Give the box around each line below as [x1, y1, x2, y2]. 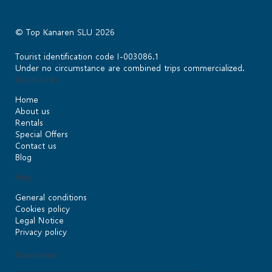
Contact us [15, 139, 56, 151]
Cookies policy [15, 202, 70, 214]
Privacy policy [15, 225, 67, 237]
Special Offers [15, 127, 68, 140]
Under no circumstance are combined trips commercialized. [15, 61, 244, 73]
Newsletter [15, 248, 57, 260]
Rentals [15, 116, 43, 128]
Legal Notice [15, 214, 64, 226]
